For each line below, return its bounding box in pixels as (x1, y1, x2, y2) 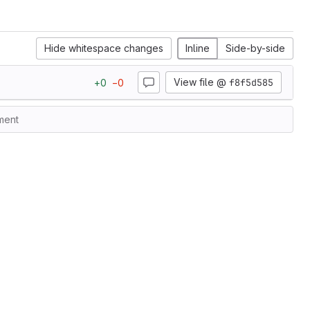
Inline (185, 42, 210, 54)
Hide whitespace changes (44, 42, 163, 54)
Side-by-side (226, 42, 285, 54)
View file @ (174, 76, 229, 88)
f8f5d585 (229, 76, 273, 89)
